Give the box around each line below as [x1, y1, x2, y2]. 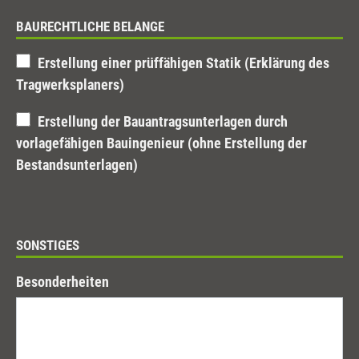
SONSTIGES [16, 237, 79, 253]
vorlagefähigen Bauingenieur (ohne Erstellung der [16, 135, 307, 152]
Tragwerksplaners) [16, 75, 124, 93]
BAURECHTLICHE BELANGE [16, 18, 164, 34]
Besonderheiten [16, 272, 109, 290]
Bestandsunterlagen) [16, 156, 138, 174]
